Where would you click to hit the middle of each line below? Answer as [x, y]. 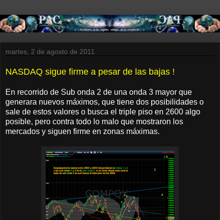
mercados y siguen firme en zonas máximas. [82, 131]
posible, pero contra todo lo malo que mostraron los [94, 121]
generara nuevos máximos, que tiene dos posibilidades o [105, 102]
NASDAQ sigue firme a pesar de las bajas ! [90, 71]
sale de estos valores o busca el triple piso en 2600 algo [103, 111]
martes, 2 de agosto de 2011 [50, 51]
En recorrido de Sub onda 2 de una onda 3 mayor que [99, 92]
